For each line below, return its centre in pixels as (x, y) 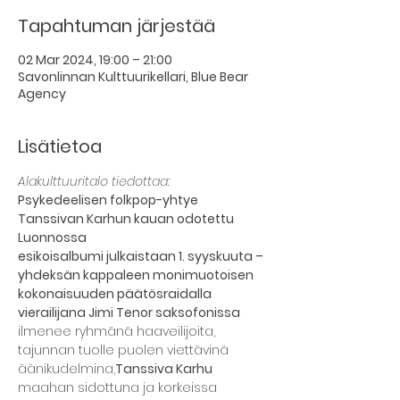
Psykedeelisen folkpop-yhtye (109, 200)
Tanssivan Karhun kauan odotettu (127, 219)
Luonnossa (52, 237)
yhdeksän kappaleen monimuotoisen (136, 275)
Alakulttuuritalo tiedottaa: (94, 181)
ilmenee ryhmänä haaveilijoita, (118, 331)
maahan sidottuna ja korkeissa (119, 387)
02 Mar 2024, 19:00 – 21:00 (95, 60)
